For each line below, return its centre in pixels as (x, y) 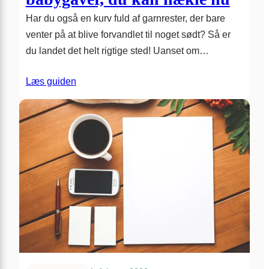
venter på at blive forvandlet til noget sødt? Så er (128, 35)
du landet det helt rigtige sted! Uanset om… (117, 51)
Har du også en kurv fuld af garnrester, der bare (125, 19)
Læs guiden (51, 82)
